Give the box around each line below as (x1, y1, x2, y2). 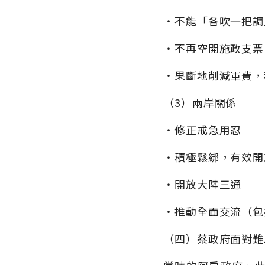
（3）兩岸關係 (163, 95, 237, 111)
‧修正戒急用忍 (163, 122, 242, 138)
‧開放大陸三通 (163, 176, 242, 192)
